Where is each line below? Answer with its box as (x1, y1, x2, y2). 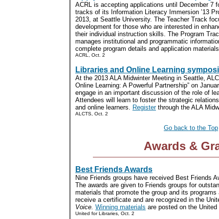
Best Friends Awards (75, 165, 153, 174)
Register (132, 104, 156, 111)
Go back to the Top (164, 124, 218, 131)
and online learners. (75, 104, 132, 111)
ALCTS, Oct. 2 (75, 111, 108, 116)
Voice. (75, 203, 95, 211)
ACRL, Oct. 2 (75, 52, 105, 58)
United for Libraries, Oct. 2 (75, 211, 134, 216)
